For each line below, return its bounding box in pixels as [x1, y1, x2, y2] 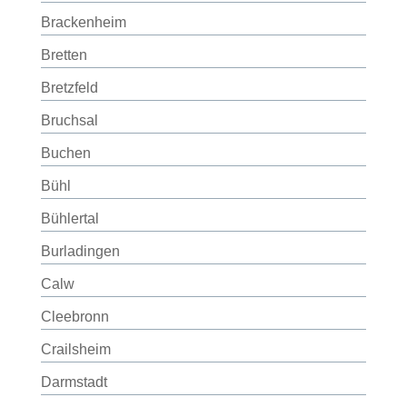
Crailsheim [40, 342, 111, 357]
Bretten [40, 47, 87, 63]
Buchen [40, 145, 91, 161]
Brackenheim [40, 15, 126, 30]
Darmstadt [40, 374, 107, 390]
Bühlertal [40, 211, 99, 226]
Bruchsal [40, 113, 98, 128]
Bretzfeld [40, 80, 98, 95]
